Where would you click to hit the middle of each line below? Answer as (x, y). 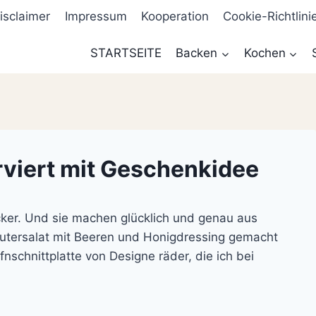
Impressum (96, 17)
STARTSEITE (126, 53)
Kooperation (175, 17)
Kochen (265, 53)
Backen (197, 53)
